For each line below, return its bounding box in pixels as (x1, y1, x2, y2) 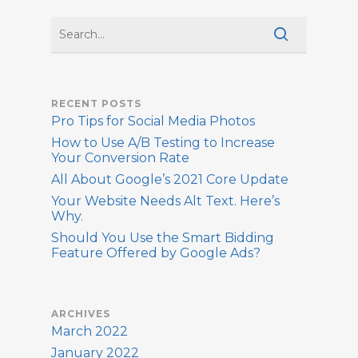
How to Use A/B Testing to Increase (51, 135, 275, 150)
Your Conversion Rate (51, 150, 189, 165)
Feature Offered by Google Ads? (51, 245, 261, 261)
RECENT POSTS (51, 97, 141, 109)
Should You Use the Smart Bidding (51, 230, 274, 245)
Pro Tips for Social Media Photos (51, 113, 255, 129)
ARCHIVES (51, 308, 110, 320)
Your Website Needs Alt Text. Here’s (51, 193, 280, 209)
